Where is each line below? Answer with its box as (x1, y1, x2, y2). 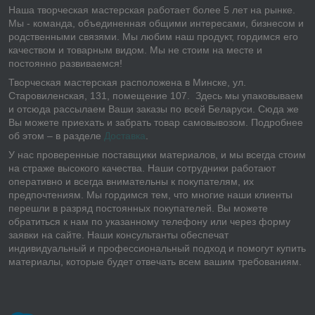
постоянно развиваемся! (8, 57, 122, 69)
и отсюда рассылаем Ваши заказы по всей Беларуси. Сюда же (8, 103, 299, 115)
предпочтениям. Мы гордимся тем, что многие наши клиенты (8, 188, 292, 200)
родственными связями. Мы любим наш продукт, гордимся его (8, 30, 298, 42)
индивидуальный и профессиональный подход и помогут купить (8, 242, 306, 254)
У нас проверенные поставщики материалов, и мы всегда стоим (8, 148, 306, 160)
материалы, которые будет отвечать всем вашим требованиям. (8, 255, 302, 267)
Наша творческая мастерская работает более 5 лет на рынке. (8, 4, 295, 15)
